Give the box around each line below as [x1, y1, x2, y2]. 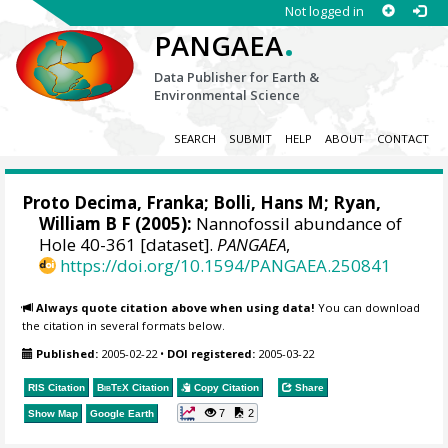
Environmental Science [154, 86, 301, 104]
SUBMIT [228, 131, 272, 147]
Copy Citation [191, 381, 260, 393]
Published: [36, 346, 99, 362]
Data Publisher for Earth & [154, 68, 320, 86]
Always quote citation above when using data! [36, 299, 316, 315]
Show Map [28, 407, 79, 419]
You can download [315, 299, 421, 315]
